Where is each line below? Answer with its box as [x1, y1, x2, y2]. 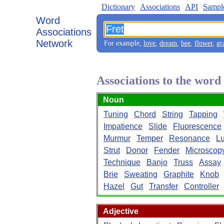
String [162, 110, 183, 118]
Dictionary [101, 2, 135, 11]
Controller [184, 182, 219, 190]
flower [194, 39, 212, 47]
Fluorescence [173, 122, 221, 130]
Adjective [103, 207, 138, 215]
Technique [103, 158, 140, 166]
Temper [136, 134, 163, 142]
